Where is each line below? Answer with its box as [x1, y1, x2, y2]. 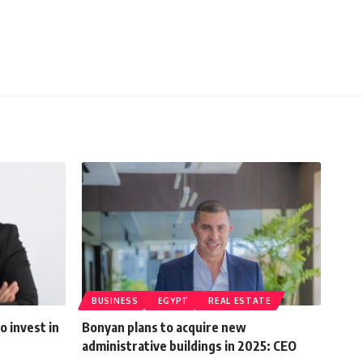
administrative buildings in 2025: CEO [82, 337, 297, 354]
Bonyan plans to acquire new [82, 318, 246, 335]
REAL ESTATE [208, 295, 271, 305]
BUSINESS [92, 295, 139, 305]
